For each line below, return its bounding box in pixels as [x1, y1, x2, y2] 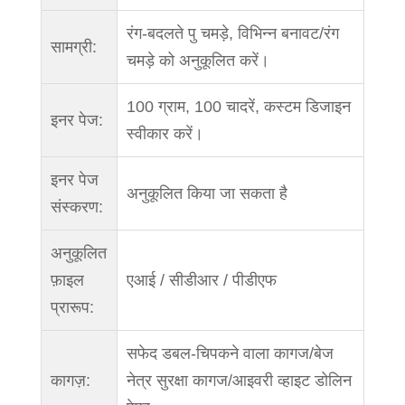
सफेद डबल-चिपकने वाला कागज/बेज [126, 344, 334, 363]
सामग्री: [50, 37, 97, 56]
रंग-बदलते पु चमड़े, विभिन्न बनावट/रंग [126, 24, 339, 42]
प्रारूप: [50, 297, 94, 316]
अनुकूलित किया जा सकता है [126, 184, 287, 202]
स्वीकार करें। [126, 124, 203, 143]
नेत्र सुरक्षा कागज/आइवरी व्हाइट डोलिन [126, 371, 352, 390]
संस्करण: [50, 197, 103, 216]
